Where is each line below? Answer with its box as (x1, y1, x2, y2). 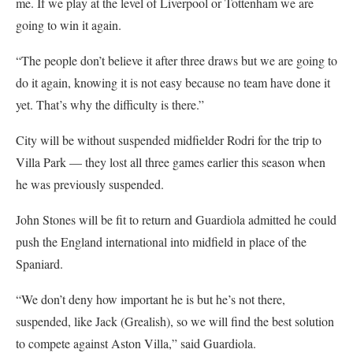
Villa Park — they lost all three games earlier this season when (16, 154, 325, 171)
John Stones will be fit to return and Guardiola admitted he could (16, 211, 336, 229)
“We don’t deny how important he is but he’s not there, (16, 291, 285, 308)
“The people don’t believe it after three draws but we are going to (16, 52, 337, 69)
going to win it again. (16, 17, 121, 34)
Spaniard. (16, 255, 63, 273)
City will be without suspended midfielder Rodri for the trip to (16, 132, 321, 149)
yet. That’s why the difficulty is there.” (16, 96, 204, 113)
